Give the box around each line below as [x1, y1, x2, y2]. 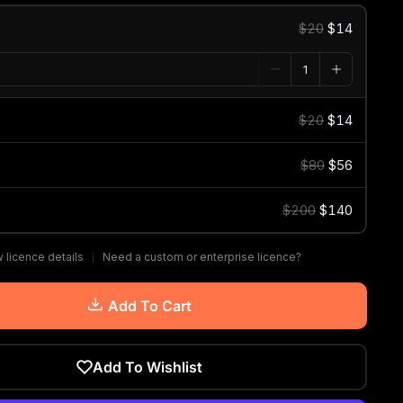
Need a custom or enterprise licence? [103, 250, 302, 264]
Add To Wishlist [93, 358, 203, 376]
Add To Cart [107, 297, 192, 315]
